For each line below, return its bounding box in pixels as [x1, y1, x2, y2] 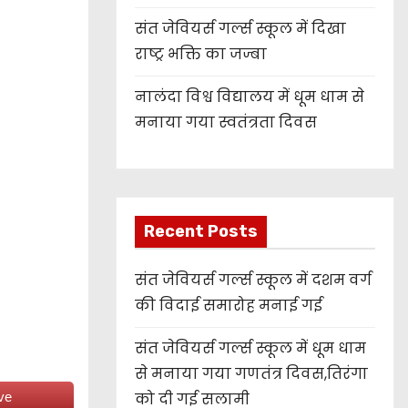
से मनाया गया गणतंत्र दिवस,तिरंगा [135, 363, 368, 385]
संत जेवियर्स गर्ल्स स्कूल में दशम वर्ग [135, 270, 372, 291]
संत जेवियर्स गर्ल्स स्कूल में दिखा [135, 18, 346, 40]
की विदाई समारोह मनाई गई [135, 295, 322, 317]
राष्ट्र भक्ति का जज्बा [135, 44, 267, 66]
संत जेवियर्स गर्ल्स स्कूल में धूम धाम [135, 338, 366, 360]
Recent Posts [144, 221, 258, 242]
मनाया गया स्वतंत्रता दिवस [135, 112, 317, 134]
